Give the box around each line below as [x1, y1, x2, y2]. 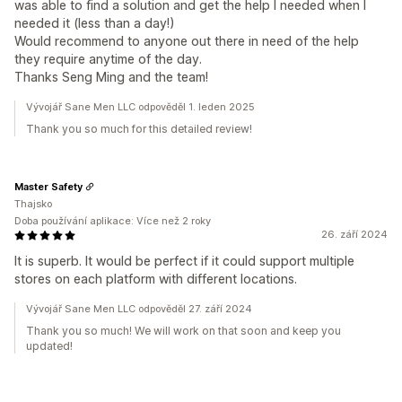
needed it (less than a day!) [14, 15, 175, 31]
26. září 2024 [321, 228, 388, 240]
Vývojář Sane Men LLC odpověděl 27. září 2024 [26, 302, 252, 315]
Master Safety [14, 179, 83, 193]
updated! [26, 339, 73, 353]
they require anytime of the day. [14, 51, 202, 66]
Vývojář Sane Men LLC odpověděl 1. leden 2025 [26, 100, 255, 113]
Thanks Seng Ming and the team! [14, 69, 208, 84]
